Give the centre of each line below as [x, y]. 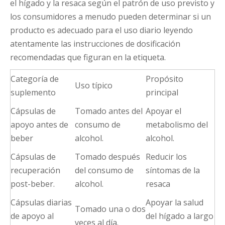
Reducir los [166, 157]
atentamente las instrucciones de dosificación [95, 44]
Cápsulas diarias [41, 203]
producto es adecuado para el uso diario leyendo [101, 30]
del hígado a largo [180, 216]
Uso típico [94, 86]
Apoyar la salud [175, 203]
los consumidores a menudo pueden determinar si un [110, 17]
